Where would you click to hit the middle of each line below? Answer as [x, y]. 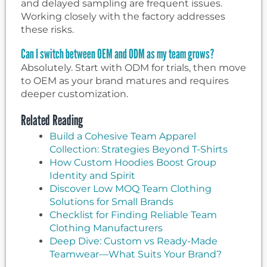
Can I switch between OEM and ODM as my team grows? [118, 54]
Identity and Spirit [92, 176]
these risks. [47, 30]
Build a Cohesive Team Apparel [123, 136]
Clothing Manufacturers [106, 228]
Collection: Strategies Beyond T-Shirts [139, 150]
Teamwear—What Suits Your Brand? [136, 254]
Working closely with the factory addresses [123, 17]
